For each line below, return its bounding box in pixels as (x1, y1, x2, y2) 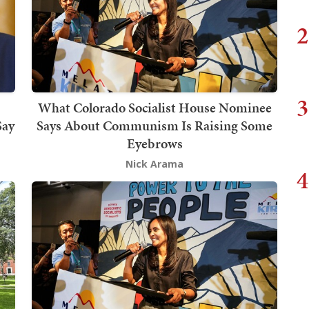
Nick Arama (126, 157, 183, 170)
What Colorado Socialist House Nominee (37, 97, 272, 117)
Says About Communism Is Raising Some (37, 115, 272, 135)
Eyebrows (126, 133, 183, 153)
